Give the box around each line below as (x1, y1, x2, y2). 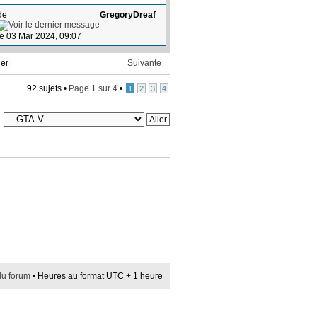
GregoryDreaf (100, 9, 156, 20)
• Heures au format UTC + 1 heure (30, 271, 163, 282)
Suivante (127, 57, 161, 68)
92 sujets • (27, 83, 69, 93)
